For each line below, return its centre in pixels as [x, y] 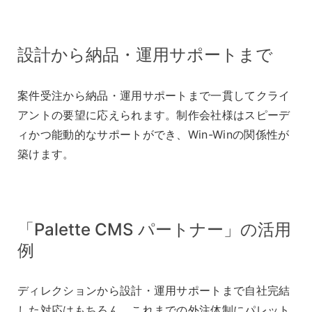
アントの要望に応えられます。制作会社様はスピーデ [154, 115]
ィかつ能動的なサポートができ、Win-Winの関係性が [154, 134]
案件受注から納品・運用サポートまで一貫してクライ [154, 95]
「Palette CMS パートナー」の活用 [154, 229]
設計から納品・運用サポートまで [145, 54]
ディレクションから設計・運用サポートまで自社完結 [154, 291]
